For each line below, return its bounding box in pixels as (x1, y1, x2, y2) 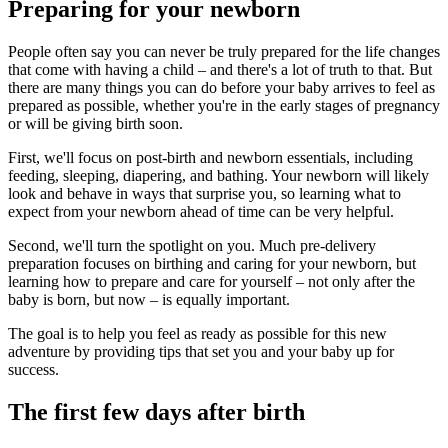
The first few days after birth (8, 399, 305, 426)
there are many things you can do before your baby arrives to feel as (8, 79, 435, 97)
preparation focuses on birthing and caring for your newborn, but (8, 255, 416, 273)
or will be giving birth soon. (8, 115, 183, 133)
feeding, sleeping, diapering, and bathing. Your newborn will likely (8, 167, 429, 185)
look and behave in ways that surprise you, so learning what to (8, 185, 401, 203)
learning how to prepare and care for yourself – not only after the (8, 273, 415, 291)
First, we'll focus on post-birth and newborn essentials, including (8, 149, 413, 167)
